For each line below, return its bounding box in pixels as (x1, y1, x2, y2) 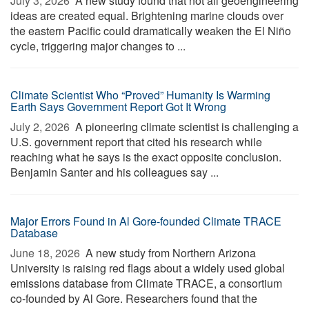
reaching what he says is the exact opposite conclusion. (10, 149, 281, 165)
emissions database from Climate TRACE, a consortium (10, 275, 282, 291)
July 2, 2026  (10, 119, 72, 134)
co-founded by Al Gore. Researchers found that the (10, 290, 257, 306)
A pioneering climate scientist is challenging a (72, 119, 299, 134)
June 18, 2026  (10, 245, 83, 261)
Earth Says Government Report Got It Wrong (10, 99, 226, 114)
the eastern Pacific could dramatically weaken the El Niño (10, 23, 291, 39)
